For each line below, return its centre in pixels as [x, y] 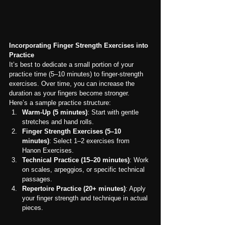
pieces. [33, 207]
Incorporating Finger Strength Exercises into [80, 45]
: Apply [137, 188]
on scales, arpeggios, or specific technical [84, 169]
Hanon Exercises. [48, 150]
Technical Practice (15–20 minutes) [76, 160]
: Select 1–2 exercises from [90, 141]
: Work [140, 160]
